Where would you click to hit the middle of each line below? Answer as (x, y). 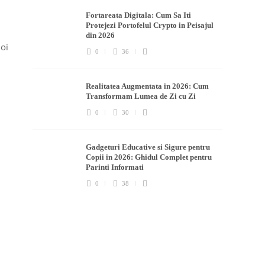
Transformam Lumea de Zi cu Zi (142, 96)
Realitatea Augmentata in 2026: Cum (148, 86)
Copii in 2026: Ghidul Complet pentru (149, 157)
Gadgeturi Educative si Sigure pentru (148, 147)
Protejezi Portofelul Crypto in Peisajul (150, 25)
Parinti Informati (116, 167)
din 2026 (101, 35)
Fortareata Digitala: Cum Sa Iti (139, 15)
